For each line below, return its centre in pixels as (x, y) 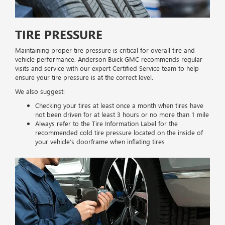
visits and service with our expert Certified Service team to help (107, 68)
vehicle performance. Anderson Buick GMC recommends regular (109, 59)
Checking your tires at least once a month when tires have (119, 105)
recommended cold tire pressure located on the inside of (119, 133)
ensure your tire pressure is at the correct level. (84, 77)
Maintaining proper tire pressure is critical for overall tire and (105, 50)
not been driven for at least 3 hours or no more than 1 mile (122, 115)
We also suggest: (40, 91)
